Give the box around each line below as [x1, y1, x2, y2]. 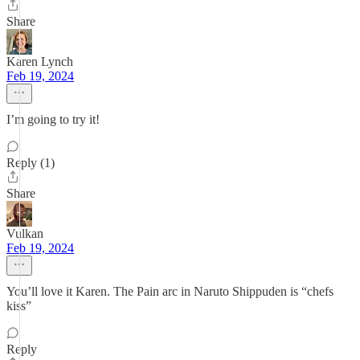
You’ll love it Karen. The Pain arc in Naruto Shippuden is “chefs [6, 284, 333, 298]
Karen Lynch [6, 55, 73, 68]
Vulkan [6, 227, 43, 240]
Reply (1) [6, 156, 55, 170]
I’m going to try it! [6, 112, 100, 126]
